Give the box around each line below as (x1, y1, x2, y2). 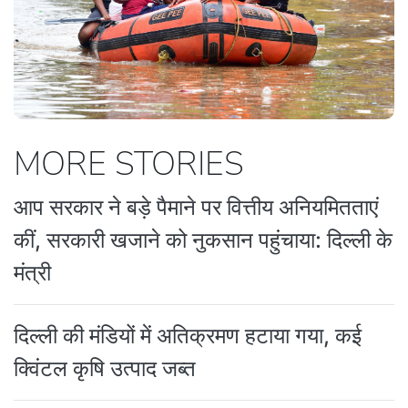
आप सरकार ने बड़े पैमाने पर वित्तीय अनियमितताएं (14, 194, 378, 221)
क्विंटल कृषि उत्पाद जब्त (14, 355, 196, 382)
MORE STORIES (14, 142, 244, 188)
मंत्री (14, 260, 51, 287)
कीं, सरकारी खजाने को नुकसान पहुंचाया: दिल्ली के (14, 227, 393, 254)
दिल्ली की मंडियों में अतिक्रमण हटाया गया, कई (14, 322, 362, 350)
